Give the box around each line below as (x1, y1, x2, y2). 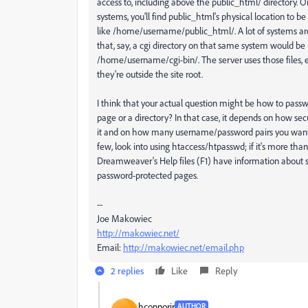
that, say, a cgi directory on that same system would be (97, 39, 305, 51)
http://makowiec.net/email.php (123, 241, 244, 253)
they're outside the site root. (97, 68, 203, 80)
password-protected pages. (97, 169, 198, 181)
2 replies (111, 265, 144, 276)
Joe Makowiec (97, 212, 152, 224)
